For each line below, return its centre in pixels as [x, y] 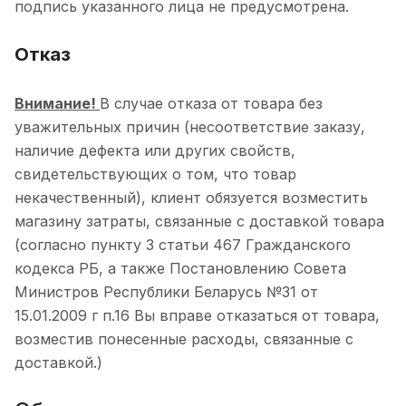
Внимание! [57, 103]
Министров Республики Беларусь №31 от [166, 291]
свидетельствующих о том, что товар [155, 174]
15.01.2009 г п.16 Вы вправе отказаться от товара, [197, 315]
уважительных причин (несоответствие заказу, [190, 126]
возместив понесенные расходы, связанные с [184, 338]
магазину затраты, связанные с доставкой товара [199, 221]
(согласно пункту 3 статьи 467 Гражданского [183, 244]
